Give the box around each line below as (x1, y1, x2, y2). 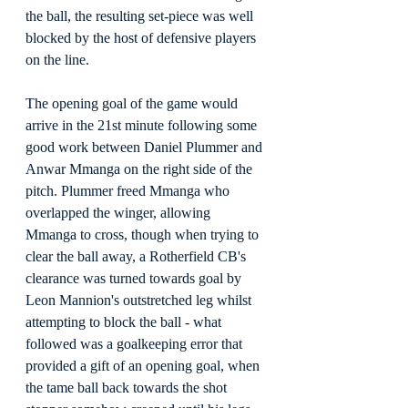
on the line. (25, 52, 89, 68)
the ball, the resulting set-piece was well (25, 8, 257, 25)
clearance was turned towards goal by (25, 270, 245, 287)
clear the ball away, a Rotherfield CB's (25, 249, 250, 265)
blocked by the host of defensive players (25, 30, 260, 46)
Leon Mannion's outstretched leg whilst (25, 292, 255, 309)
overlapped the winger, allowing (25, 205, 214, 221)
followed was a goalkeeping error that (25, 336, 246, 352)
